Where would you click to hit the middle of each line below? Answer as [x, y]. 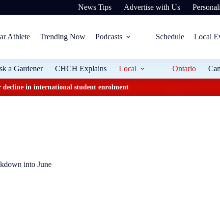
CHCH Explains [81, 69]
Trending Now [62, 37]
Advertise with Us [152, 7]
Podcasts [109, 37]
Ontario [184, 69]
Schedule [170, 37]
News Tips [95, 7]
